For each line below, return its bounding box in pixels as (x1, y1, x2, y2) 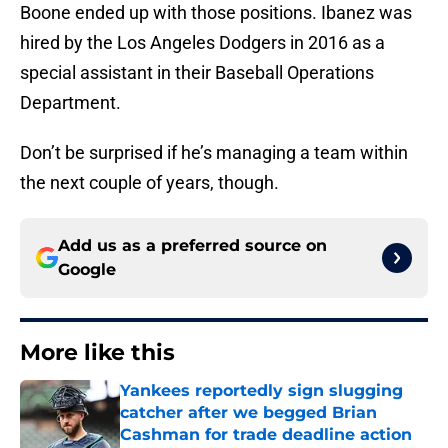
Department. (20, 92, 121, 114)
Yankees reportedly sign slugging (120, 381, 403, 401)
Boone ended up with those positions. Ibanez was (20, 2, 412, 24)
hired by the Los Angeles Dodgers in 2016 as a (20, 32, 385, 54)
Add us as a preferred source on (58, 236, 327, 256)
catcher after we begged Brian (120, 403, 377, 423)
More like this (20, 339, 175, 367)
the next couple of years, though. (20, 172, 279, 194)
